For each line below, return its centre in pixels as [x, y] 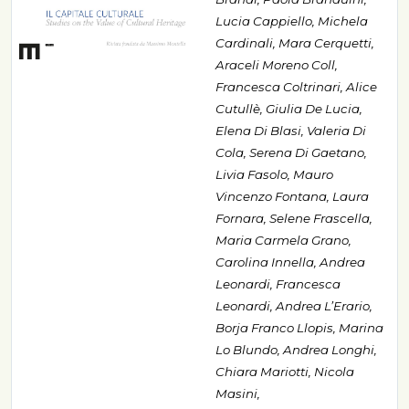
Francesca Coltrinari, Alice [296, 87]
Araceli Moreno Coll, [277, 65]
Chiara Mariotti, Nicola [285, 372]
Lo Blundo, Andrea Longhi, [296, 350]
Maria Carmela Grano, [283, 241]
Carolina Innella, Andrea [290, 262]
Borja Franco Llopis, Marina [299, 328]
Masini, [238, 394]
